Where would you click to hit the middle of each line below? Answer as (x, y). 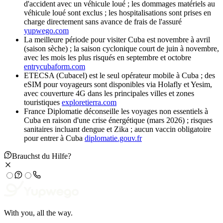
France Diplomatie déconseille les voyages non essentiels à (116, 111)
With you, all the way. (38, 213)
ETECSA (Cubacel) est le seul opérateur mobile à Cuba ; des (119, 76)
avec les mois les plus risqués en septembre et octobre (108, 58)
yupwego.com (46, 31)
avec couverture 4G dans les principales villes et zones (109, 94)
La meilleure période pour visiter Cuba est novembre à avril (117, 40)
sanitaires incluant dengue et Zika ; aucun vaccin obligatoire (117, 129)
